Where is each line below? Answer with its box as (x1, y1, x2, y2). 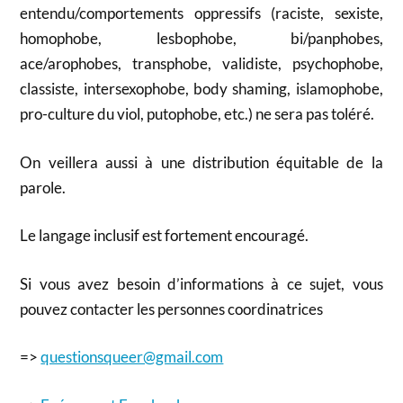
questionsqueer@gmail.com (40, 347, 224, 367)
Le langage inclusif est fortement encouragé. (20, 226, 309, 246)
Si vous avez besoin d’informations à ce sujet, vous (20, 273, 383, 293)
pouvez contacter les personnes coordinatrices (20, 299, 324, 318)
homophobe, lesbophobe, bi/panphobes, (20, 29, 383, 49)
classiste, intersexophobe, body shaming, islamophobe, (20, 79, 383, 99)
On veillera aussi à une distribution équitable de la (20, 152, 383, 172)
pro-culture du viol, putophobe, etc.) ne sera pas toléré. (20, 104, 375, 124)
